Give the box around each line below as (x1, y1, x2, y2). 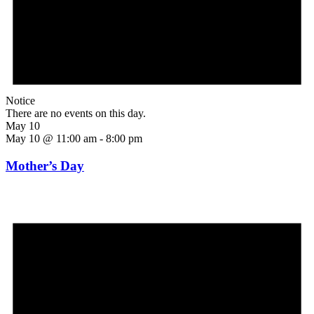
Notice (6, 95, 35, 107)
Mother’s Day (6, 158, 84, 173)
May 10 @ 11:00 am (6, 132, 97, 145)
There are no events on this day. (6, 107, 146, 120)
